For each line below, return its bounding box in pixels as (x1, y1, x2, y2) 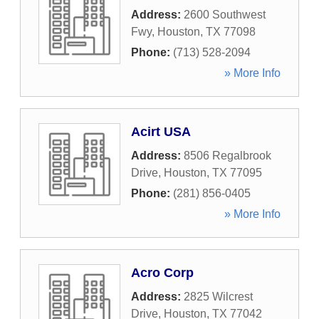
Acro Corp (131, 266, 194, 280)
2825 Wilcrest (184, 291, 253, 303)
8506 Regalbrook (184, 150, 271, 162)
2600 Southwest (184, 9, 266, 21)
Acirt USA (131, 125, 191, 139)
